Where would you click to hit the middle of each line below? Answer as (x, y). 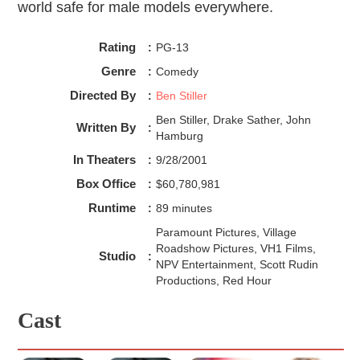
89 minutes (184, 209)
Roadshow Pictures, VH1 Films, (235, 249)
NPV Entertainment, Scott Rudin (237, 265)
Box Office (106, 184)
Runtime (112, 208)
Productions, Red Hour (213, 281)
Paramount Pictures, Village (226, 233)
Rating (117, 47)
